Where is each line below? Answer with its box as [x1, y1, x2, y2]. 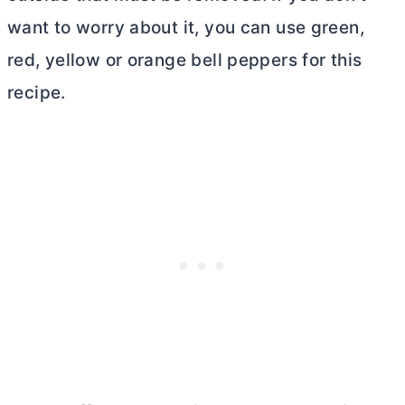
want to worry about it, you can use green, [7, 17, 364, 38]
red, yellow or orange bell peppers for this [7, 50, 363, 71]
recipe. [7, 82, 66, 103]
